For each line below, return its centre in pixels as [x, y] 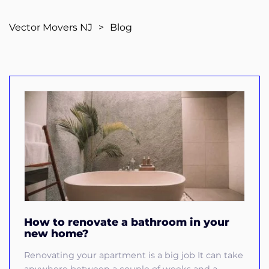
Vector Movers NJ [51, 27]
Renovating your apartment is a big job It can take [134, 255]
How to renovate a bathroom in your [127, 222]
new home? [56, 233]
